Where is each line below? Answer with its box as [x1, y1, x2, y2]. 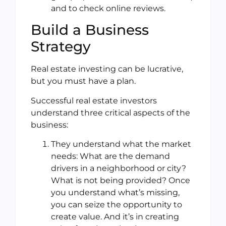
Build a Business [31, 21, 149, 39]
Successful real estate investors [31, 95, 157, 105]
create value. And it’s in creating [51, 211, 179, 221]
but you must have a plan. [31, 76, 136, 86]
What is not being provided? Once [51, 175, 190, 185]
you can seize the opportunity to [51, 199, 182, 209]
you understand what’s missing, [51, 187, 180, 197]
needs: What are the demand [51, 151, 170, 161]
